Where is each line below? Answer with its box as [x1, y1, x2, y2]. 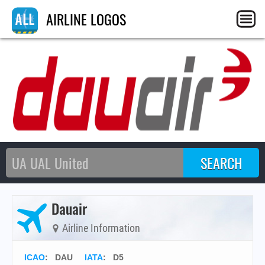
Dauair [51, 198, 87, 219]
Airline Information [60, 222, 140, 234]
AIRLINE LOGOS [43, 8, 126, 30]
